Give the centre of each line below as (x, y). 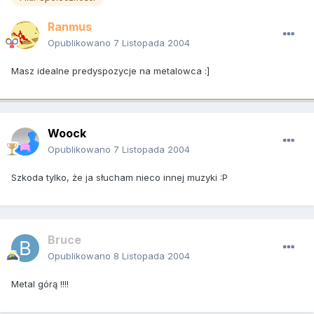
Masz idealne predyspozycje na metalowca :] (110, 71)
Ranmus (70, 27)
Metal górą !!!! (40, 284)
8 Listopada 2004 (152, 256)
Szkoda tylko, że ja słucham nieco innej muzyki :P (120, 178)
